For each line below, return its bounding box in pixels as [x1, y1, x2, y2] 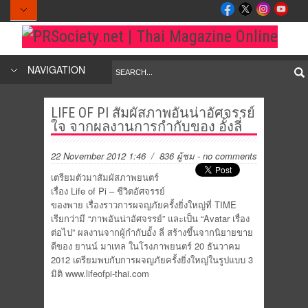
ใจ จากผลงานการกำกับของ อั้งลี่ [51, 118, 242, 135]
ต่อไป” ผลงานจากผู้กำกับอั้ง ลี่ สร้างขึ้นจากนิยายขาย [51, 225, 253, 239]
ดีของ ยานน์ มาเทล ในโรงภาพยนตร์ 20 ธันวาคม [51, 239, 241, 252]
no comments [203, 149, 257, 162]
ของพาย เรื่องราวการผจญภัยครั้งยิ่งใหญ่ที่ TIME [51, 198, 236, 211]
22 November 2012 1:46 [51, 149, 146, 162]
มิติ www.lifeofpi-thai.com [51, 267, 149, 280]
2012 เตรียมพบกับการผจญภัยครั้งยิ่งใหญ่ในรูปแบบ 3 [51, 253, 253, 266]
